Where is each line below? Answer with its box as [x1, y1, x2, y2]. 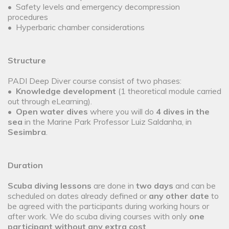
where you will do [88, 106, 156, 117]
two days [136, 180, 175, 191]
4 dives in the [156, 106, 210, 117]
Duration [8, 160, 43, 171]
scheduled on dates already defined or [8, 191, 149, 201]
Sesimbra [8, 127, 46, 138]
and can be [175, 180, 216, 191]
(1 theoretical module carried [116, 86, 221, 97]
